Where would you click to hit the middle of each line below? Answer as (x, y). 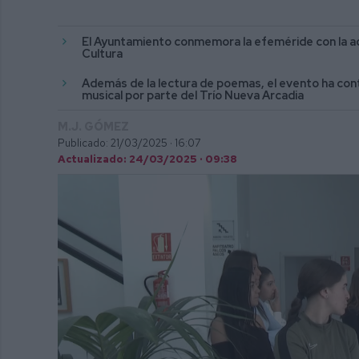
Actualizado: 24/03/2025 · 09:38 (147, 159)
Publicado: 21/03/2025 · (115, 143)
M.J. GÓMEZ (93, 126)
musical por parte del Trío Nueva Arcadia (194, 95)
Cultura (102, 54)
